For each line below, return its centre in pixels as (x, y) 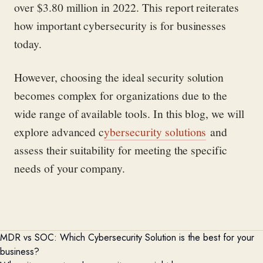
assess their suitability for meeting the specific (121, 150)
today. (30, 43)
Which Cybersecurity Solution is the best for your (157, 237)
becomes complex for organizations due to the (121, 95)
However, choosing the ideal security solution (119, 77)
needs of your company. (70, 168)
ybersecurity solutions (155, 131)
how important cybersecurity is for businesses (120, 25)
